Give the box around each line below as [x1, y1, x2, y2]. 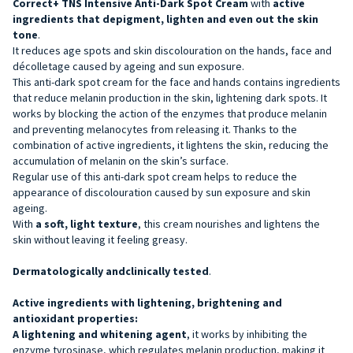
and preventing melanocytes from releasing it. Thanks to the [13, 121, 297, 136]
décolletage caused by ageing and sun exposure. [13, 58, 247, 73]
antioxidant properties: [13, 310, 138, 325]
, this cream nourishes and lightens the [138, 216, 320, 231]
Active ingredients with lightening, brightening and [13, 295, 282, 310]
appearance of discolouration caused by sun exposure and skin [13, 184, 310, 199]
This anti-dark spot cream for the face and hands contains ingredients [13, 74, 340, 89]
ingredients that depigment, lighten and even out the [13, 11, 295, 26]
